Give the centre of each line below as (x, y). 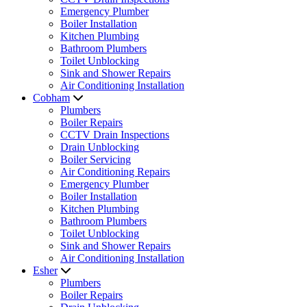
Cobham (51, 98)
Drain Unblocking (100, 147)
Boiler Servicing (96, 159)
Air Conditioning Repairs (115, 172)
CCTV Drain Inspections (115, 135)
